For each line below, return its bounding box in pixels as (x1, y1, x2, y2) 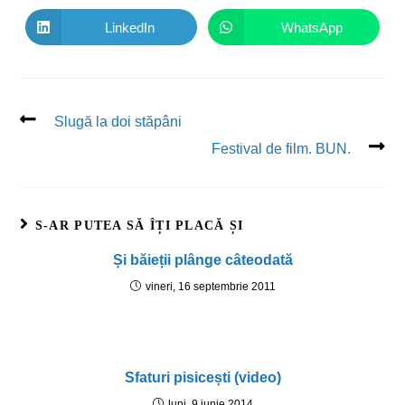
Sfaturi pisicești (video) (124, 370, 281, 385)
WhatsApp (280, 19, 343, 35)
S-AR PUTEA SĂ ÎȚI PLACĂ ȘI (34, 219, 244, 232)
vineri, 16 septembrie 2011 (145, 280, 276, 293)
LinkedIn (104, 19, 155, 35)
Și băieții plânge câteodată (112, 252, 293, 268)
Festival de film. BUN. (211, 141, 351, 156)
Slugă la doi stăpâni (54, 114, 183, 129)
